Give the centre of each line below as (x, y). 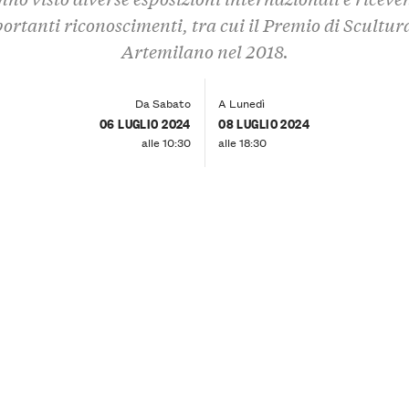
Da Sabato (163, 102)
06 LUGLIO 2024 (145, 122)
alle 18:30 (243, 142)
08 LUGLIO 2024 (264, 122)
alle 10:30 (166, 142)
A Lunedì (242, 102)
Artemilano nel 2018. (204, 51)
